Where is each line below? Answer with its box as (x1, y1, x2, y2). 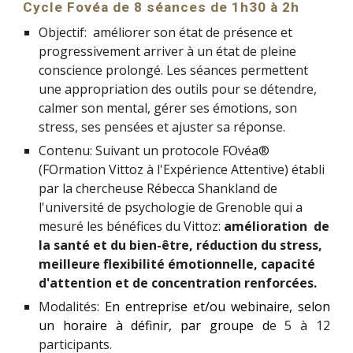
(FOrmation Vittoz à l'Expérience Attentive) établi (39, 161, 325, 179)
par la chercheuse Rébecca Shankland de (39, 180, 278, 198)
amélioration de (224, 217, 330, 236)
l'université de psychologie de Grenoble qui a (39, 199, 303, 217)
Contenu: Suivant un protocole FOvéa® (39, 142, 270, 160)
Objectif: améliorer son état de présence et (39, 24, 293, 42)
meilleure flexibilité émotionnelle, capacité (39, 255, 316, 273)
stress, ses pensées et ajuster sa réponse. (39, 118, 289, 136)
